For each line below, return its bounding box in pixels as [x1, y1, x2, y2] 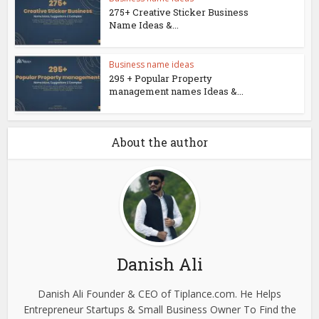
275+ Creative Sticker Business [109, 6, 249, 19]
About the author [111, 134, 208, 150]
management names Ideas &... [109, 85, 244, 98]
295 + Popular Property [109, 72, 213, 85]
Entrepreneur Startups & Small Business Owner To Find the [23, 302, 296, 316]
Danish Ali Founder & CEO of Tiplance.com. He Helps [38, 286, 281, 300]
